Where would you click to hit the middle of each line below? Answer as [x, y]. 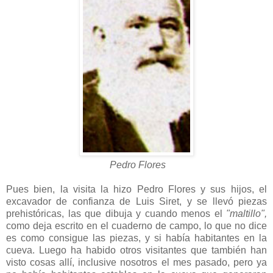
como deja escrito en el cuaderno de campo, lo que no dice [136, 225]
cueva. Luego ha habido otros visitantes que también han [136, 250]
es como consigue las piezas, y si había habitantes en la [136, 238]
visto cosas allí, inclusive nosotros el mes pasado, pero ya [136, 262]
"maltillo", [246, 213]
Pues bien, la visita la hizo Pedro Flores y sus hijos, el [136, 189]
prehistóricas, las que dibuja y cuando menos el [116, 213]
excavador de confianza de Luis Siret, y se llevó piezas [136, 201]
